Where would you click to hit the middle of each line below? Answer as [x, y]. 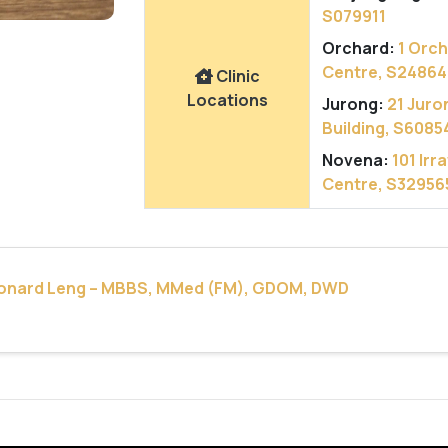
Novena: [355, 160]
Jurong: [353, 104]
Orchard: [358, 48]
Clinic [236, 76]
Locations [227, 100]
